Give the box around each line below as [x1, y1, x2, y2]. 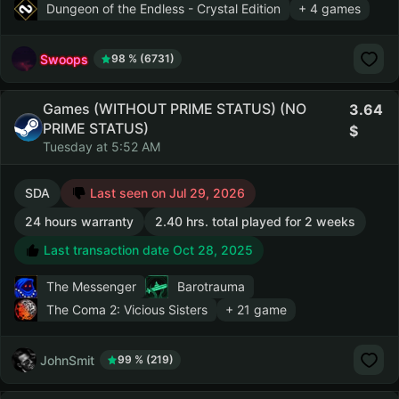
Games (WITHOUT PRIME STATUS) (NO [43, 100, 306, 118]
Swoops [40, 51, 88, 67]
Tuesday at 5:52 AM [43, 139, 160, 154]
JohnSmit [40, 352, 94, 368]
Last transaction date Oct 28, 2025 [40, 242, 253, 257]
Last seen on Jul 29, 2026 [86, 185, 245, 200]
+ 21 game [225, 302, 287, 317]
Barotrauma [177, 279, 245, 294]
